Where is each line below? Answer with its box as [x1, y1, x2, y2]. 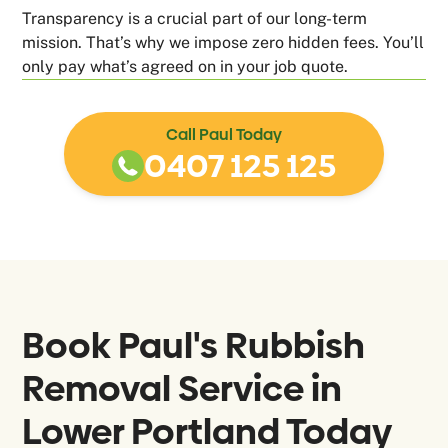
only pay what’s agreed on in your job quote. [22, 57, 349, 77]
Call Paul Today [166, 123, 282, 147]
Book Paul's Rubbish [22, 321, 366, 371]
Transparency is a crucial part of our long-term [22, 9, 368, 29]
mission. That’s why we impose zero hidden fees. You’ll [22, 33, 425, 53]
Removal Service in [22, 364, 343, 414]
